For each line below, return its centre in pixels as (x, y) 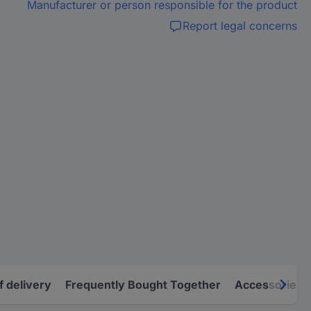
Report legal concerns (239, 26)
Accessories (269, 284)
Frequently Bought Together (143, 284)
